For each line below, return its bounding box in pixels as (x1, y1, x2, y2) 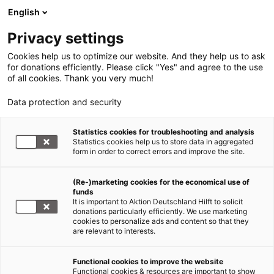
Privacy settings (7, 29, 124, 47)
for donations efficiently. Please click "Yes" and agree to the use (7, 62, 263, 72)
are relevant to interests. (73, 226, 155, 235)
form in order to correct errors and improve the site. (73, 147, 245, 156)
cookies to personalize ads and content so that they (73, 217, 249, 226)
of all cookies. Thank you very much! (7, 73, 154, 83)
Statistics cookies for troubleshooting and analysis (73, 127, 254, 136)
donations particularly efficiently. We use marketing (73, 207, 247, 216)
